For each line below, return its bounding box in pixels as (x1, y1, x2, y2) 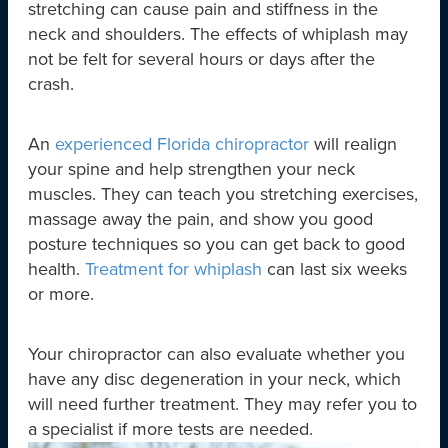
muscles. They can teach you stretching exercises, (28, 182, 418, 205)
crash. (28, 72, 74, 95)
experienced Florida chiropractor (55, 132, 309, 155)
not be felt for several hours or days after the (28, 47, 375, 70)
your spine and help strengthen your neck (28, 157, 355, 180)
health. (28, 257, 85, 280)
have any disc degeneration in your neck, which (28, 367, 401, 390)
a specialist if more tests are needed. (28, 417, 313, 440)
